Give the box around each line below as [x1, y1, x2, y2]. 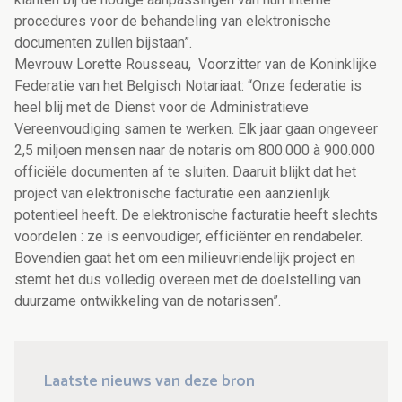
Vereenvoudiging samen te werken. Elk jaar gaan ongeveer [14, 120, 378, 138]
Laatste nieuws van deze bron [43, 368, 255, 396]
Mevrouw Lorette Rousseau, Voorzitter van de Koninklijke [14, 56, 377, 74]
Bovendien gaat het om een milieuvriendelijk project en [14, 249, 355, 267]
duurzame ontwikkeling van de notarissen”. [14, 293, 281, 310]
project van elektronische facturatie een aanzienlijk [14, 185, 330, 203]
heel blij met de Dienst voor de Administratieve [14, 99, 309, 117]
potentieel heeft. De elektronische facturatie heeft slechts [14, 206, 378, 224]
